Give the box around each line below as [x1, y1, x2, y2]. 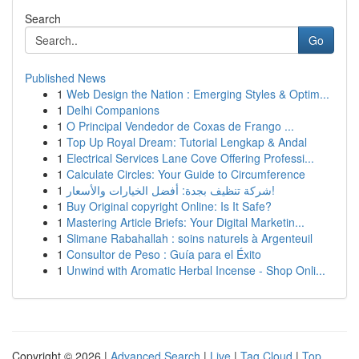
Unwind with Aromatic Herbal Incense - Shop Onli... [67, 262, 325, 278]
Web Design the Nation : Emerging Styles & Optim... [67, 86, 329, 102]
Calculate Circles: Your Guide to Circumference [67, 166, 305, 182]
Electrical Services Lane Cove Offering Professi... [67, 150, 314, 166]
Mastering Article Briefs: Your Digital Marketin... [67, 214, 305, 230]
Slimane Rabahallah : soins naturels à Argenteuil [67, 230, 313, 246]
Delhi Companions [67, 102, 159, 118]
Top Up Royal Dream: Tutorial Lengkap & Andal [67, 134, 307, 150]
